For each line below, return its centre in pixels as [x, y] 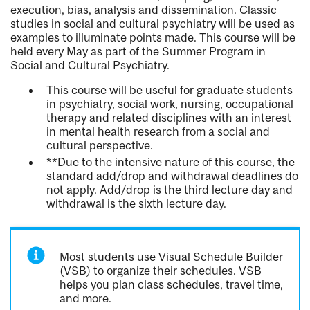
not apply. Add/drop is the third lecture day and [170, 190]
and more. [86, 299]
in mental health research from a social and [158, 132]
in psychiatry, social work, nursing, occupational [170, 104]
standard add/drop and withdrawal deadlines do [172, 176]
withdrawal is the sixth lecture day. [136, 204]
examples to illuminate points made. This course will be [153, 38]
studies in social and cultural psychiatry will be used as [153, 24]
